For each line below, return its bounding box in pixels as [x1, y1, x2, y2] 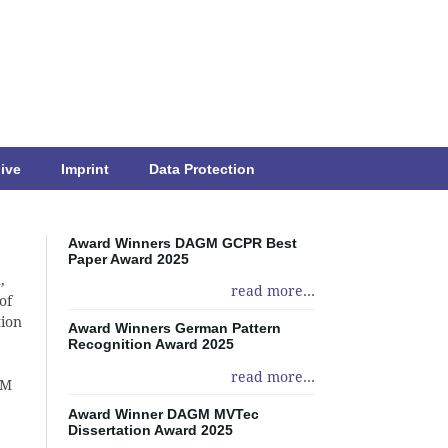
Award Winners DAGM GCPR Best [67, 235, 297, 251]
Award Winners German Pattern [67, 320, 281, 337]
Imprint [61, 161, 109, 177]
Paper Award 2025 [67, 251, 189, 267]
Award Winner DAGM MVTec [67, 405, 259, 422]
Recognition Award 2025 [67, 336, 234, 353]
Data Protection [149, 161, 255, 177]
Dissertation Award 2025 [67, 421, 233, 438]
